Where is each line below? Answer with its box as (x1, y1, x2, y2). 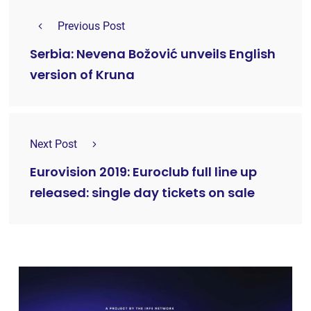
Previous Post (58, 19, 125, 33)
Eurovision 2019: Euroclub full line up (30, 163, 257, 181)
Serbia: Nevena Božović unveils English (30, 45, 276, 63)
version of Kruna (30, 66, 135, 84)
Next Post (30, 137, 77, 151)
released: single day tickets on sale (30, 184, 255, 202)
